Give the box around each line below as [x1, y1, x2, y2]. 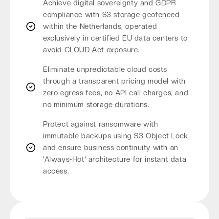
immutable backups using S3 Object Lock [43, 131, 188, 140]
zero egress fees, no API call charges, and [43, 88, 189, 97]
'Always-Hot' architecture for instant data [43, 155, 187, 164]
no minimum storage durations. [43, 100, 150, 109]
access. [43, 167, 69, 175]
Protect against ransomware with [43, 120, 158, 129]
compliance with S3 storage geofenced [43, 10, 180, 19]
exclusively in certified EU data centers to [43, 34, 188, 43]
